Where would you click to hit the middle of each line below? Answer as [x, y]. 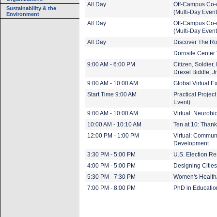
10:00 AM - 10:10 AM [114, 124]
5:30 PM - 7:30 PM [111, 177]
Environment [23, 14]
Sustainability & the [31, 8]
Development [191, 143]
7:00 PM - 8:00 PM [111, 188]
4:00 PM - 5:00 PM [111, 166]
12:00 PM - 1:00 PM [113, 136]
